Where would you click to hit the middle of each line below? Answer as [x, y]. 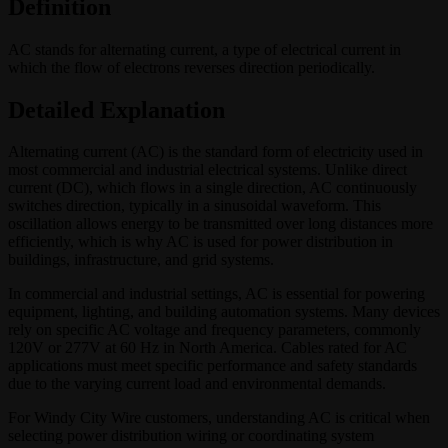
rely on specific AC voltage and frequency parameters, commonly [214, 330]
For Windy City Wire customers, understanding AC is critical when [219, 418]
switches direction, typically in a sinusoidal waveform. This [194, 206]
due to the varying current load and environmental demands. [197, 384]
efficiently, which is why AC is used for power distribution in [200, 242]
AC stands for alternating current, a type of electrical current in [204, 49]
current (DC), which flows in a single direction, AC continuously [212, 188]
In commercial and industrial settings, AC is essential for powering [216, 294]
